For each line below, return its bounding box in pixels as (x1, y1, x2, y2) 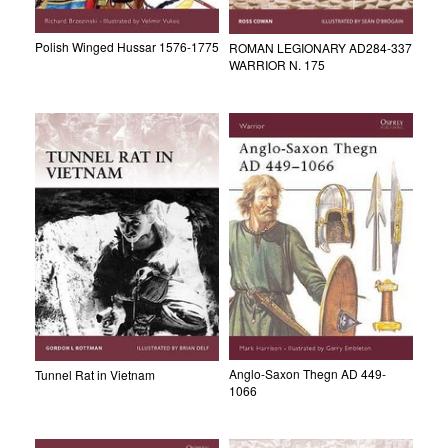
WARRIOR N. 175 (229, 55, 325, 73)
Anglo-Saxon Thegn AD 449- (229, 364, 386, 382)
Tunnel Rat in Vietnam (35, 365, 155, 383)
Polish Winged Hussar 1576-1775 (35, 37, 219, 55)
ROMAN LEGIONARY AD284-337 (229, 38, 412, 56)
